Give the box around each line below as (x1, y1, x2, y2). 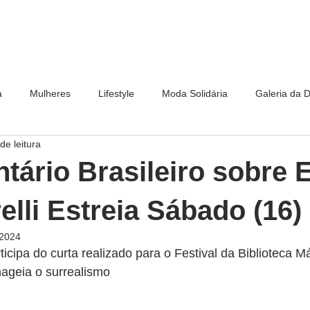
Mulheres (30, 87, 71, 99)
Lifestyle (98, 87, 134, 99)
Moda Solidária (162, 87, 228, 99)
